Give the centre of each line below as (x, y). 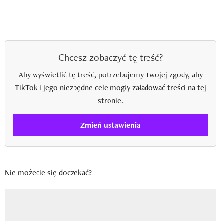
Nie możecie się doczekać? (48, 172)
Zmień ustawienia (110, 125)
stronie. (110, 100)
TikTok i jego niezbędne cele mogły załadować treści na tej (110, 87)
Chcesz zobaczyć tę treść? (110, 57)
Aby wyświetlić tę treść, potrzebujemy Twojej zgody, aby (110, 74)
